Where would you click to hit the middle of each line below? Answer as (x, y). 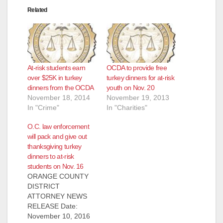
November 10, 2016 (59, 216)
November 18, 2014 (59, 97)
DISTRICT (44, 186)
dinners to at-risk (51, 156)
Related (37, 10)
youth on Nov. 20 (130, 87)
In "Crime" (43, 107)
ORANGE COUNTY (58, 176)
